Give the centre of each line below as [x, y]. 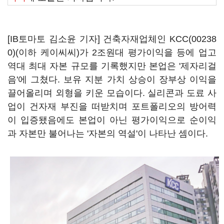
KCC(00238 [193, 39]
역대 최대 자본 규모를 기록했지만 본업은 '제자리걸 [112, 66]
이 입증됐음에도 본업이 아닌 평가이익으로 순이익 [112, 120]
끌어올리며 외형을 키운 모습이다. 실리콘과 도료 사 [112, 93]
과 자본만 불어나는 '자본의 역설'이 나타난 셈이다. [109, 133]
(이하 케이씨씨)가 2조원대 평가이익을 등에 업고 [116, 52]
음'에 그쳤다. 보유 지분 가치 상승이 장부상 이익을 [112, 79]
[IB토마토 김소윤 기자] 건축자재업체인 [88, 39]
